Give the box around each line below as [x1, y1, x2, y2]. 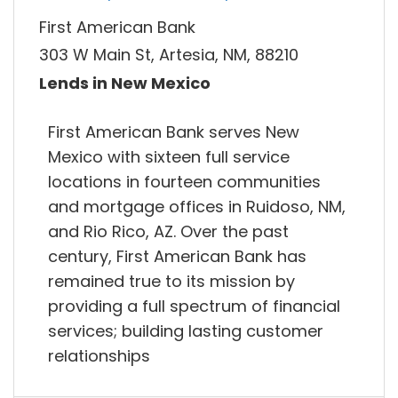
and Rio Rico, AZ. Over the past [48, 219, 289, 243]
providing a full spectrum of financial [48, 294, 340, 317]
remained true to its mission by [48, 269, 295, 292]
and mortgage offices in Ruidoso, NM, [48, 195, 346, 218]
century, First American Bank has [48, 244, 306, 267]
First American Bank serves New [48, 120, 299, 143]
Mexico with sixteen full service [48, 145, 290, 168]
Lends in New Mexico [39, 71, 211, 94]
